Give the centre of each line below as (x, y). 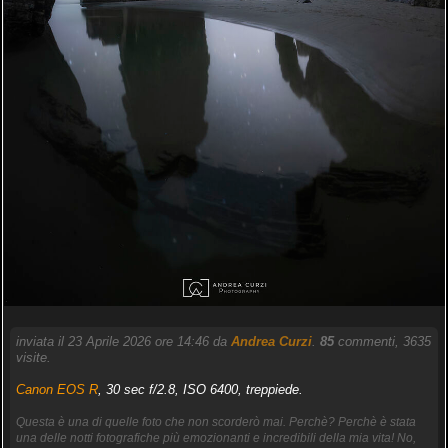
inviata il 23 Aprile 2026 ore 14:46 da (123, 341)
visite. (33, 357)
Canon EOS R (56, 389)
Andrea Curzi (271, 341)
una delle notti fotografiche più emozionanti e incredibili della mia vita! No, (215, 437)
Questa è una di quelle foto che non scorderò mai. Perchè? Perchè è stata (215, 421)
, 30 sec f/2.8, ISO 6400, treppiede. (200, 389)
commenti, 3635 (382, 341)
